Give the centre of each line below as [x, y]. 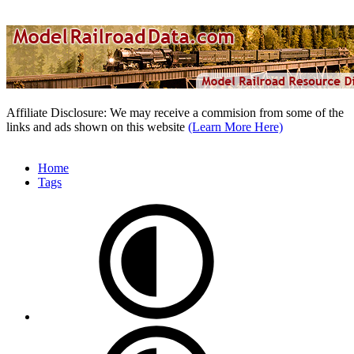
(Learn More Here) [235, 126]
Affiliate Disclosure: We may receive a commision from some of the [175, 112]
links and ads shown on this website [97, 126]
